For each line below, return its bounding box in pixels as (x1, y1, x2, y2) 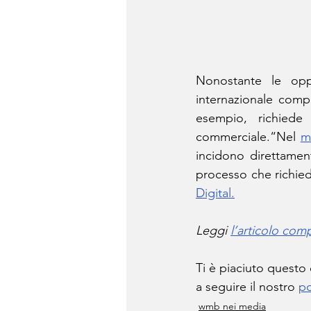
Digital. (196, 185, 235, 201)
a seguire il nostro (196, 278, 299, 294)
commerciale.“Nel (196, 128, 301, 144)
